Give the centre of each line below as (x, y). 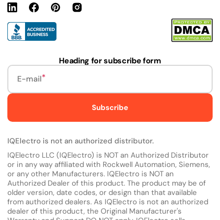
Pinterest (65, 10)
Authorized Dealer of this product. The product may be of (107, 183)
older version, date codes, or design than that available (102, 193)
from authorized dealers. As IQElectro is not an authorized (108, 202)
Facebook (44, 10)
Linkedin (20, 10)
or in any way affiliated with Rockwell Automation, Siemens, (109, 165)
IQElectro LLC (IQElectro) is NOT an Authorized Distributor (108, 155)
